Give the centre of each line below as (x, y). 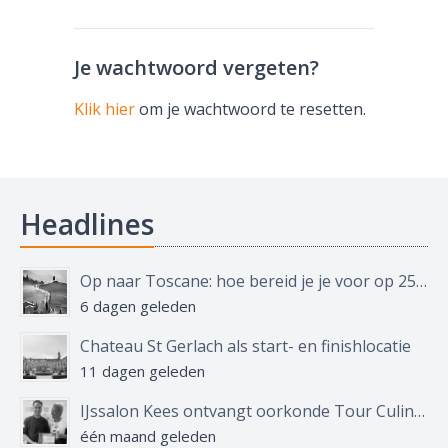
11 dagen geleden (142, 371)
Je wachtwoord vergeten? (196, 67)
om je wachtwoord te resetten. (250, 109)
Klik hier (104, 109)
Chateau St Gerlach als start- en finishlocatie (245, 346)
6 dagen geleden (138, 306)
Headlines (87, 224)
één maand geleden (148, 436)
